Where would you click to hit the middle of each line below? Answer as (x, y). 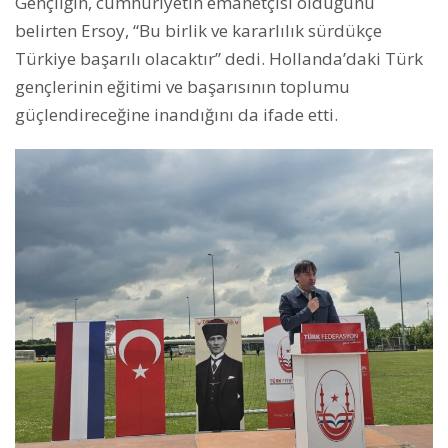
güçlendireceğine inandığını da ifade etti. (176, 114)
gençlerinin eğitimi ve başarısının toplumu (182, 86)
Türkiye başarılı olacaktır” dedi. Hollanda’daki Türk (219, 58)
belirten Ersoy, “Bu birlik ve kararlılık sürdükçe (198, 30)
